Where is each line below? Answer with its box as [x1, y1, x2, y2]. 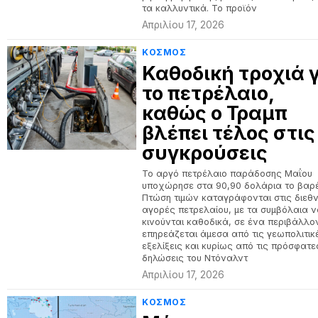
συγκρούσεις [142, 141, 268, 165]
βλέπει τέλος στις [142, 121, 316, 145]
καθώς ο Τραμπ [142, 102, 288, 125]
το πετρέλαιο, [142, 82, 275, 105]
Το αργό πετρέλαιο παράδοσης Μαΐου [142, 168, 313, 179]
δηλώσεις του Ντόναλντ [142, 253, 248, 263]
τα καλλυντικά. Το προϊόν [142, 3, 258, 13]
